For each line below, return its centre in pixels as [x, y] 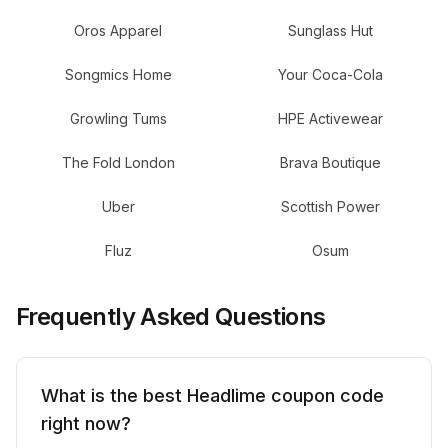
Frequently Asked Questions [171, 316]
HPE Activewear [330, 118]
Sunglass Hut [330, 30]
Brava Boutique [330, 162]
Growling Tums [118, 118]
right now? [86, 423]
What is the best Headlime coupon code [212, 395]
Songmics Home [118, 74]
